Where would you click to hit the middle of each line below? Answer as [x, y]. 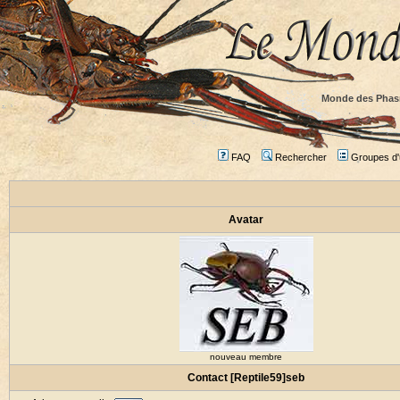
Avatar [246, 220]
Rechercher [300, 157]
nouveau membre [246, 357]
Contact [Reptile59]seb [246, 378]
